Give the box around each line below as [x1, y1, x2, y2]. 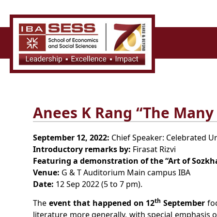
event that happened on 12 [48, 198, 155, 208]
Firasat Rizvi [131, 144, 176, 155]
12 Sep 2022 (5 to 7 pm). [56, 179, 142, 189]
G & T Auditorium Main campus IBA [60, 167, 190, 178]
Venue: [33, 167, 60, 178]
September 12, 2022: [33, 132, 111, 143]
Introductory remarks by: [33, 144, 131, 155]
